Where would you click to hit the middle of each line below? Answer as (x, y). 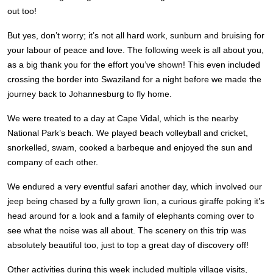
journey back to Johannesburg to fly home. (90, 94)
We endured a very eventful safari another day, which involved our (135, 186)
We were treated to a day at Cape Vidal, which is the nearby (123, 118)
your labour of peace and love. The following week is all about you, (136, 50)
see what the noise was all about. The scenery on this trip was (127, 230)
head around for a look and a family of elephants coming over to (131, 216)
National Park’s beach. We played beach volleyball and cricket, (128, 133)
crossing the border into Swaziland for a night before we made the (134, 79)
